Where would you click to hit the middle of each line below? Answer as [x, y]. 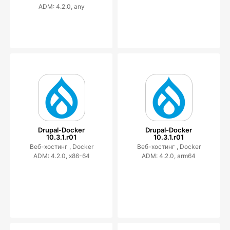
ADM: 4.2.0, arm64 [169, 156]
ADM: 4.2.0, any [61, 6]
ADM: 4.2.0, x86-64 [61, 156]
